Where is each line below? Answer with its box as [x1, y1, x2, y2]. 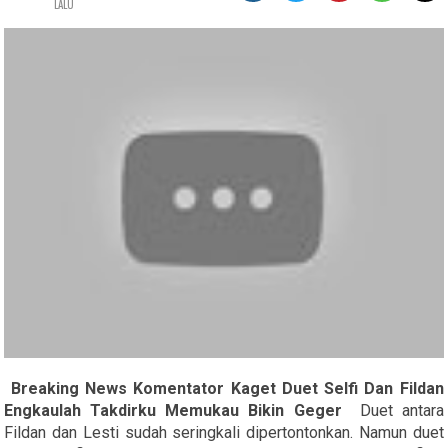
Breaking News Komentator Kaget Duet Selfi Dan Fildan [10, 378, 444, 398]
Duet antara [341, 400, 444, 420]
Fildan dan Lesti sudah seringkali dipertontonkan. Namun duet [4, 422, 444, 442]
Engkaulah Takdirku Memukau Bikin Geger [4, 400, 342, 420]
